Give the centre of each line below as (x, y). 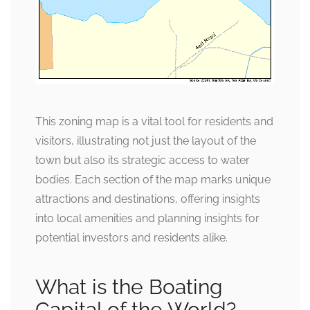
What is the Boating (129, 287)
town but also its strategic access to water (143, 161)
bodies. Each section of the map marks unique (153, 180)
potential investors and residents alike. (131, 238)
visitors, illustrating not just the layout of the (146, 141)
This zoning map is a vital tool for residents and (154, 122)
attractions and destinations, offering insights (148, 199)
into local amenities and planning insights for (147, 219)
